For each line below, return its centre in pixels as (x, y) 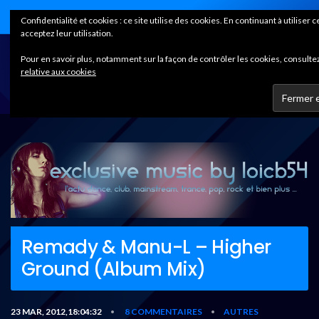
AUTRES (241, 311)
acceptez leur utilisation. (67, 33)
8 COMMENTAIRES (163, 311)
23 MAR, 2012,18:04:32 (56, 311)
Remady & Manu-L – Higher (146, 247)
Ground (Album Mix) (114, 269)
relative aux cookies (58, 72)
